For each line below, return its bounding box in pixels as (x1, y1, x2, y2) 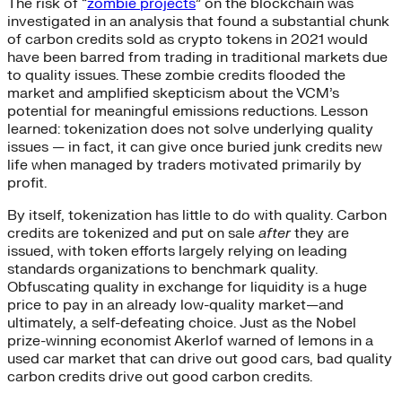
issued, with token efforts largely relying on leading (7, 241, 347, 260)
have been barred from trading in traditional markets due (7, 48, 388, 66)
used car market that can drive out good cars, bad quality (7, 349, 392, 368)
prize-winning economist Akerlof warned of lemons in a (7, 331, 373, 350)
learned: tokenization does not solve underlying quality (7, 119, 373, 138)
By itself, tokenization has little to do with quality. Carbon (7, 205, 387, 224)
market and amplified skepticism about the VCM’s (7, 83, 339, 102)
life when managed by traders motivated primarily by (7, 155, 362, 174)
